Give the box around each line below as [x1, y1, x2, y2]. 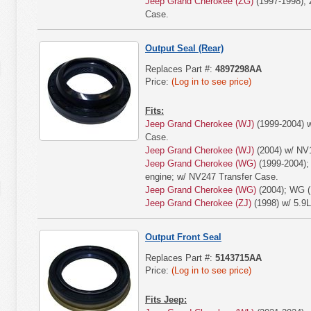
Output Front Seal [145, 232, 221, 242]
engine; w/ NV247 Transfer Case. [145, 171, 278, 182]
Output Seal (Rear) [145, 43, 224, 53]
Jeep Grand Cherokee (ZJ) [145, 198, 251, 208]
